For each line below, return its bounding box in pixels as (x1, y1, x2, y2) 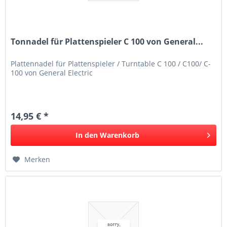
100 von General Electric (11, 68, 93, 78)
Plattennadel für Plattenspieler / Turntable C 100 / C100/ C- (11, 59, 211, 69)
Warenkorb (100, 130, 140, 140)
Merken (24, 155, 51, 165)
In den (75, 130, 98, 140)
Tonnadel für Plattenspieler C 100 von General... (11, 36, 204, 48)
